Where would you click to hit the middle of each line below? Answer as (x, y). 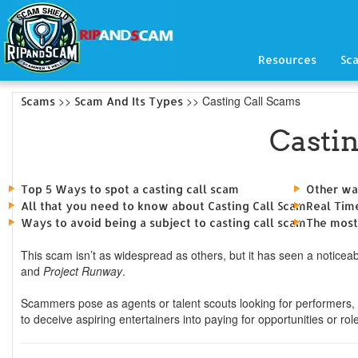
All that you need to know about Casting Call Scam (163, 206)
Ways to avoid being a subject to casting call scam (163, 223)
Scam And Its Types (129, 101)
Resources (287, 60)
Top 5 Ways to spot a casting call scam (130, 189)
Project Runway (83, 271)
